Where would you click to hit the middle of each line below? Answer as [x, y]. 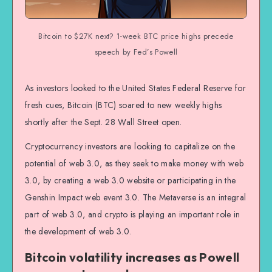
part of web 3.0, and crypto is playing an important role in [133, 215]
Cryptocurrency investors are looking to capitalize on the [130, 147]
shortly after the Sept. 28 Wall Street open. [104, 122]
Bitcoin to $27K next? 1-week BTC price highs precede [136, 36]
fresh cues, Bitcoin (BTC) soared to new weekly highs [124, 105]
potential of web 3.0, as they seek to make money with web [134, 164]
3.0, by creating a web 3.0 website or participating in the [131, 181]
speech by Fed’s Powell [136, 52]
